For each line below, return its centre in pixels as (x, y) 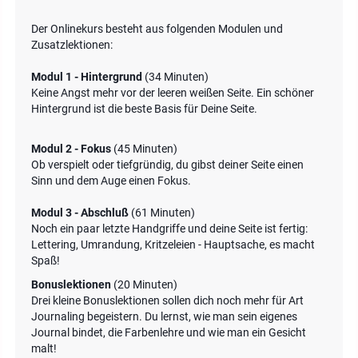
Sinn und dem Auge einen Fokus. (111, 181)
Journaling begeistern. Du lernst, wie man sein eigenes (164, 316)
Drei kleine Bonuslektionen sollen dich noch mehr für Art (167, 300)
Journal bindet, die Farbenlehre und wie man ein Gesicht (169, 332)
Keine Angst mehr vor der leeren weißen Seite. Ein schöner (173, 93)
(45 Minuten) (145, 149)
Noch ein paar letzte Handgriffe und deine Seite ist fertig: (169, 229)
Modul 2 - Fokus (72, 149)
